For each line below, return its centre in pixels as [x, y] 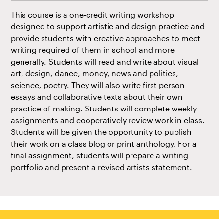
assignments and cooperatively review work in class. [108, 120]
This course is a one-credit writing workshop [93, 15]
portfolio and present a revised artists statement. [102, 167]
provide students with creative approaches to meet [106, 38]
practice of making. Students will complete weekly [104, 109]
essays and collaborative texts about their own [97, 97]
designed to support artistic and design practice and [108, 26]
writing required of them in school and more [93, 50]
